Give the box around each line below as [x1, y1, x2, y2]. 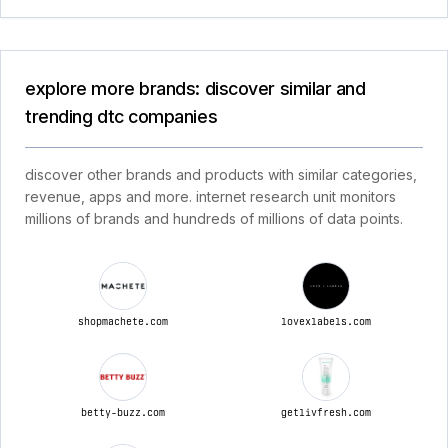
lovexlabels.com [280, 315, 371, 327]
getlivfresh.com [280, 406, 371, 418]
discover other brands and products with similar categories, [25, 166, 417, 183]
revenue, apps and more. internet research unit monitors [25, 188, 396, 205]
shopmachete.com [77, 315, 168, 327]
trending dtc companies [25, 106, 218, 127]
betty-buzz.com [80, 406, 165, 418]
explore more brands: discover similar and [25, 78, 366, 99]
